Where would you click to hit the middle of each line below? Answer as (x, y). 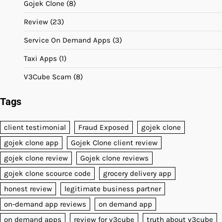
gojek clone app (31, 143)
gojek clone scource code (47, 174)
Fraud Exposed (104, 128)
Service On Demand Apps (67, 40)
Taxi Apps (40, 59)
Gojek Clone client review (114, 143)
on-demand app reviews (45, 204)
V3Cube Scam (48, 77)
